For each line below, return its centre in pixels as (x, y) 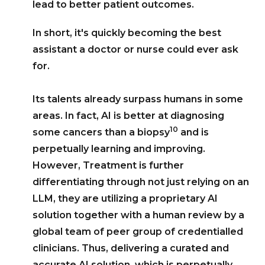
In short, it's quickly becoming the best (127, 33)
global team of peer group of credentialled (138, 231)
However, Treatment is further (108, 165)
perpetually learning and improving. (119, 148)
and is (193, 132)
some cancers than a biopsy (101, 132)
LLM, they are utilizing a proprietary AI (125, 198)
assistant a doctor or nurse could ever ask (135, 49)
